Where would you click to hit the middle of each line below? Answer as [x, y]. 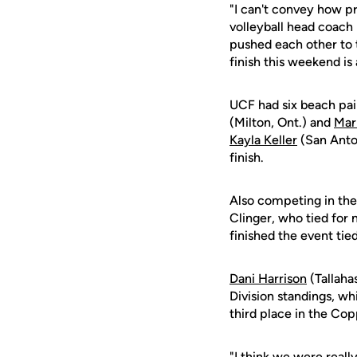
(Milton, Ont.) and [282, 122]
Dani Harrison [268, 279]
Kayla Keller [263, 140]
